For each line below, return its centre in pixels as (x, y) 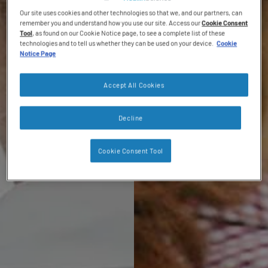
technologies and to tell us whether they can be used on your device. (117, 43)
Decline (130, 118)
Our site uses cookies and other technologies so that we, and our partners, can (131, 13)
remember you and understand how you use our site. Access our (111, 23)
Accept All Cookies (134, 85)
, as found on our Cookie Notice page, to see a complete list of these (129, 33)
